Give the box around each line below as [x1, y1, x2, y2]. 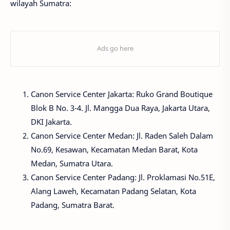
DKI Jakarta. [31, 116, 72, 127]
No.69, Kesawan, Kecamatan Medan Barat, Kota [31, 144, 198, 155]
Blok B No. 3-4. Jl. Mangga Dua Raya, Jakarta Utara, [31, 102, 210, 113]
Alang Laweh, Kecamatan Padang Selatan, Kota [31, 185, 196, 196]
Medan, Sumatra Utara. [31, 158, 113, 168]
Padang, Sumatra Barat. [31, 199, 114, 210]
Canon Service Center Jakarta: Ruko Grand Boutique [31, 88, 213, 99]
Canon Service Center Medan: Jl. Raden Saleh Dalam [31, 130, 213, 141]
